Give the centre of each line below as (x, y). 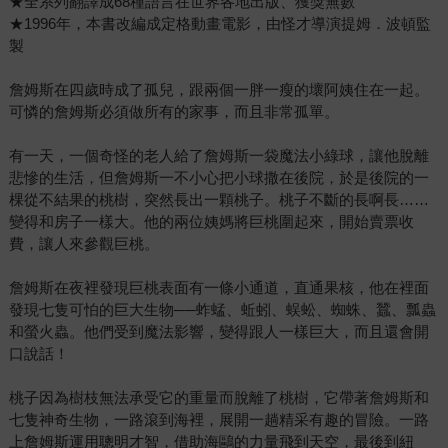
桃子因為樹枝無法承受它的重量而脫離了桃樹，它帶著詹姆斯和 (218, 398)
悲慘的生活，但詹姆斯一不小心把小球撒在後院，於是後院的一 (218, 178)
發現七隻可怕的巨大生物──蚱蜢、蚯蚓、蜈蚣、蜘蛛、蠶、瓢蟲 (222, 310)
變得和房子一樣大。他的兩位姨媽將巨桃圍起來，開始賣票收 (211, 222)
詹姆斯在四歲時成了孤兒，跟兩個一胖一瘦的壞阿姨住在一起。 (218, 90)
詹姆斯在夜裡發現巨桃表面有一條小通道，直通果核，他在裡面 (218, 288)
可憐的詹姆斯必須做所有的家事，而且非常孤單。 (173, 112)
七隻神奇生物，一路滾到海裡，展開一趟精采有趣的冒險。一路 (218, 420)
